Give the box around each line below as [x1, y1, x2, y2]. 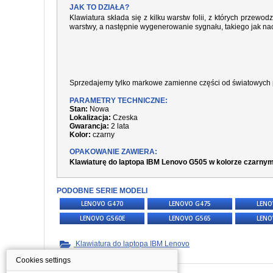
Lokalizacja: [69, 113, 111, 122]
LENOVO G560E [79, 214, 125, 222]
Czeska [111, 113, 138, 122]
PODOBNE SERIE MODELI [57, 186, 147, 195]
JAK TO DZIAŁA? [69, 3, 129, 12]
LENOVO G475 [169, 199, 211, 208]
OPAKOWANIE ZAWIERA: [69, 147, 157, 156]
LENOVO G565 [169, 214, 211, 222]
